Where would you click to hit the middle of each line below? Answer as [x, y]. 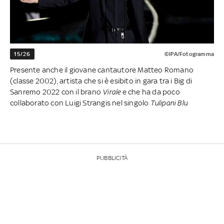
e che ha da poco [150, 92]
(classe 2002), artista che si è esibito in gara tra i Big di [101, 81]
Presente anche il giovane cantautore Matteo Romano [102, 70]
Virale [112, 92]
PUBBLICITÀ [112, 158]
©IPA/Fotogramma [189, 54]
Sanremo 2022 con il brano [56, 92]
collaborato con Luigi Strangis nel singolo [80, 103]
